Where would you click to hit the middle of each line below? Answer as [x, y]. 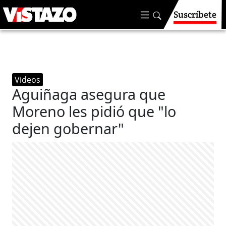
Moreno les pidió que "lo [94, 111]
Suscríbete [195, 14]
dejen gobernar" [68, 128]
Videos [28, 80]
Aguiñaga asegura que [89, 94]
